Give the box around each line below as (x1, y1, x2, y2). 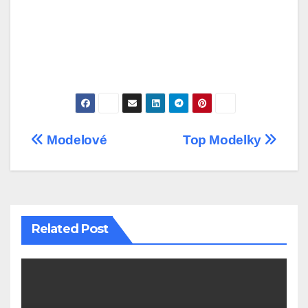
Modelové (43, 133, 107, 148)
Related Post (32, 221, 109, 237)
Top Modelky (182, 133, 265, 148)
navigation (30, 159, 142, 187)
